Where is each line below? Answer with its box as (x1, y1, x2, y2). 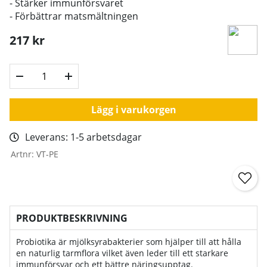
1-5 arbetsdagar (70, 130, 142, 144)
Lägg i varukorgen (91, 103, 176, 116)
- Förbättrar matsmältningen (10, 9, 138, 23)
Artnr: (11, 148, 36, 160)
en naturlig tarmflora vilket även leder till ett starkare (16, 247, 228, 259)
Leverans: (25, 130, 70, 144)
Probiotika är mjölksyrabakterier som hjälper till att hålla (16, 235, 241, 247)
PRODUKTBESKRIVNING (16, 211, 128, 225)
